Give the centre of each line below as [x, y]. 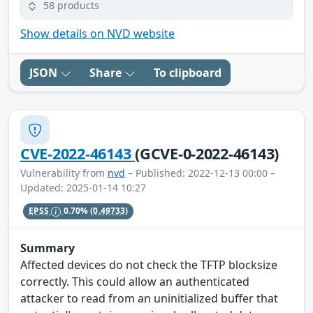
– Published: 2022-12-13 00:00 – [200, 173]
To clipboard [188, 73]
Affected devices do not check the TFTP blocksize [149, 264]
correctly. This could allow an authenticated [135, 281]
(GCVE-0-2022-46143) [207, 154]
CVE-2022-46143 [78, 154]
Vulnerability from [64, 173]
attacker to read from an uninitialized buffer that [149, 298]
